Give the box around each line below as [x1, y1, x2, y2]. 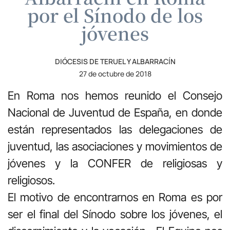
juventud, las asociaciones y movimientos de [8, 139, 222, 153]
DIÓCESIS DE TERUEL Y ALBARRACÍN [54, 56, 176, 66]
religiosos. [8, 173, 55, 187]
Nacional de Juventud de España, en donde [8, 105, 222, 119]
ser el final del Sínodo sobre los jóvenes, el [8, 207, 222, 221]
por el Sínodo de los [27, 2, 203, 28]
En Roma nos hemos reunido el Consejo [8, 88, 222, 102]
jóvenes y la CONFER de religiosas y [8, 156, 222, 170]
